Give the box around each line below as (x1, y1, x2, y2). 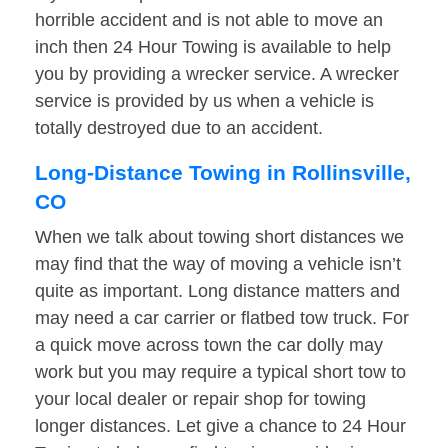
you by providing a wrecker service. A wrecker (35, 64, 399, 85)
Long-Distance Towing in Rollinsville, (35, 161, 411, 185)
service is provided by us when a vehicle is (35, 91, 374, 112)
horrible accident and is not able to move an (35, 10, 383, 31)
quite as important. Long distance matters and (35, 281, 400, 302)
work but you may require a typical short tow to (35, 362, 406, 383)
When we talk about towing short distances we (35, 227, 404, 248)
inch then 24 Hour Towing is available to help (35, 37, 391, 58)
